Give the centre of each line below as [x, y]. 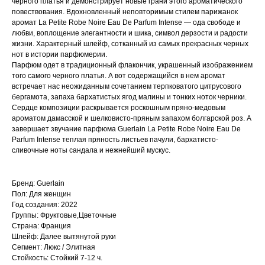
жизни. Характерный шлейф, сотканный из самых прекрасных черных [130, 43]
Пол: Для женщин [41, 194]
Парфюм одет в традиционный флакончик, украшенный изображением [132, 65]
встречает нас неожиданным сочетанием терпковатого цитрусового [127, 86]
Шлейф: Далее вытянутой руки [64, 236]
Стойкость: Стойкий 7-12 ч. [57, 258]
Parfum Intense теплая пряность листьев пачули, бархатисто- [115, 139]
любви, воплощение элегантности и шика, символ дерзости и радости [130, 33]
